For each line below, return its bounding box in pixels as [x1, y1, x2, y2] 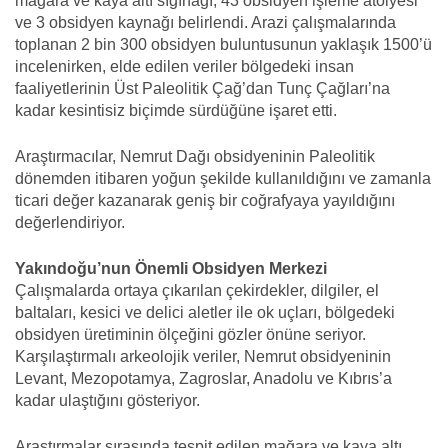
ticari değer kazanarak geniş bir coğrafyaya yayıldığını [15, 191, 395, 209]
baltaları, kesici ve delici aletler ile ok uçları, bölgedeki [15, 303, 395, 321]
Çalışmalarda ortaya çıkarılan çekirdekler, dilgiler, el [15, 281, 379, 299]
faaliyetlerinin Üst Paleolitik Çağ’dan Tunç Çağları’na [15, 79, 390, 97]
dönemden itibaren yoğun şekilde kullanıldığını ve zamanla [15, 169, 431, 187]
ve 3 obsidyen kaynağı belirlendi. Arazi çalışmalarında [15, 13, 396, 31]
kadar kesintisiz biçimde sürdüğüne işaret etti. [15, 101, 337, 119]
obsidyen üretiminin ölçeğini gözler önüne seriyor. [15, 325, 366, 343]
